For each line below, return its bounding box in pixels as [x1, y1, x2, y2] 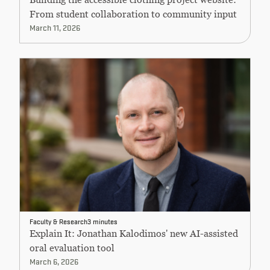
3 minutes [87, 215, 118, 227]
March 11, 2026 [30, 20, 80, 33]
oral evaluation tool [30, 242, 115, 254]
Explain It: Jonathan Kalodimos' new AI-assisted [30, 228, 238, 239]
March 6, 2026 [30, 255, 78, 268]
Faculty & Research [30, 215, 87, 227]
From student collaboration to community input [30, 8, 237, 19]
